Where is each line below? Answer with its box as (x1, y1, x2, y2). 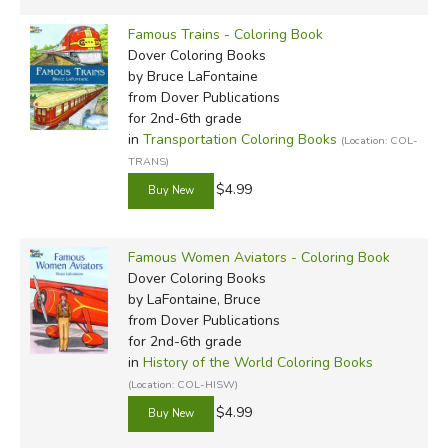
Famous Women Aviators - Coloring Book (127, 247, 390, 267)
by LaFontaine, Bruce (127, 289, 261, 309)
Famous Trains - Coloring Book (127, 24, 323, 44)
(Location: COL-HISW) (127, 376, 238, 392)
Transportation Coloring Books (142, 129, 337, 149)
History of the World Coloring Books (142, 352, 373, 372)
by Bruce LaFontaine (127, 66, 258, 86)
